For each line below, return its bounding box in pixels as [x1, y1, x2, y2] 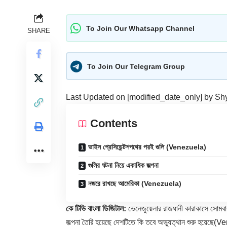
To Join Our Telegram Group [87, 62, 185, 70]
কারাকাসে [185, 204, 208, 213]
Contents [90, 117, 137, 130]
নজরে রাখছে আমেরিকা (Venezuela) [88, 179, 181, 188]
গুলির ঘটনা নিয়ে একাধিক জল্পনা [88, 161, 159, 170]
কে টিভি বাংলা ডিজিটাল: [66, 204, 126, 213]
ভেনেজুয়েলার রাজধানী [126, 204, 185, 213]
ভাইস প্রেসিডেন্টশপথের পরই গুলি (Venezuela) [88, 143, 206, 152]
